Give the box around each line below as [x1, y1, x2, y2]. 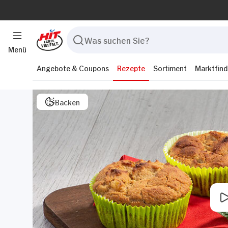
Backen [55, 97, 80, 106]
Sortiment [153, 63, 187, 72]
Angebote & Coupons [37, 63, 109, 72]
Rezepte [117, 63, 145, 72]
